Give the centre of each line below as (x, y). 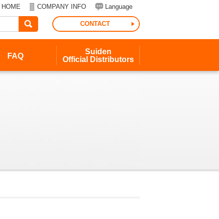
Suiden (98, 52)
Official (76, 59)
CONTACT (95, 24)
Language (119, 7)
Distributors (112, 59)
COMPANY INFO (62, 7)
